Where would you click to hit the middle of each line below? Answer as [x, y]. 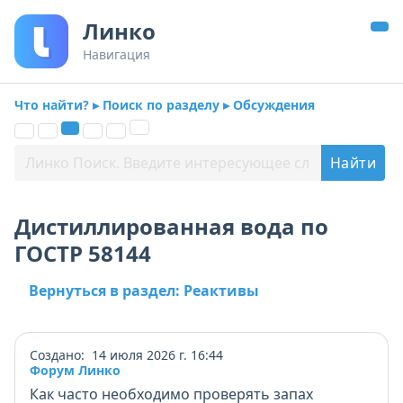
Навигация [116, 54]
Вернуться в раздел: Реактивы [144, 291]
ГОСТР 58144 [83, 253]
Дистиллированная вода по [171, 226]
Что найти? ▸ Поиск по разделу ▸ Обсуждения [165, 105]
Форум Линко [75, 370]
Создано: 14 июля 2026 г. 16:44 [126, 355]
